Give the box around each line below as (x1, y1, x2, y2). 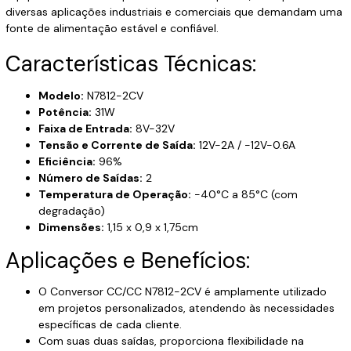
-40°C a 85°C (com (190, 186, 298, 201)
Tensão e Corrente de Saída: (38, 137, 196, 152)
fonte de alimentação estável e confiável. (5, 20, 219, 35)
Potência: (38, 104, 92, 119)
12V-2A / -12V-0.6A (195, 137, 295, 152)
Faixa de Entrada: (38, 121, 132, 136)
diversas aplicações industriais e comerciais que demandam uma (5, 4, 342, 19)
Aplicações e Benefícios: (5, 245, 250, 275)
